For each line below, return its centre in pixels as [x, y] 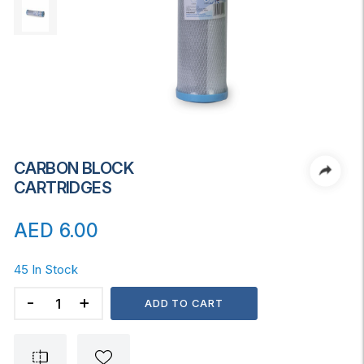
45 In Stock [46, 269]
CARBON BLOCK [74, 168]
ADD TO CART [184, 303]
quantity [37, 346]
